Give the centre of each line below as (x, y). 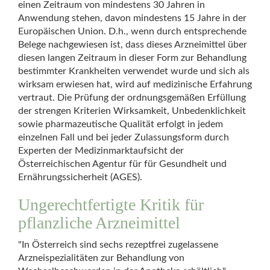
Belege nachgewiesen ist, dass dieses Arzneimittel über (133, 45)
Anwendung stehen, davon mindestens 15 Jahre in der (132, 18)
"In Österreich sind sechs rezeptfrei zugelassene (118, 245)
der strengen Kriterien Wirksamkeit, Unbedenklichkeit (132, 111)
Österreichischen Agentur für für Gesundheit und (122, 164)
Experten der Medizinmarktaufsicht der (101, 151)
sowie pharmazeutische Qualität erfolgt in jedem (121, 124)
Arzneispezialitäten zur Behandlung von (101, 258)
